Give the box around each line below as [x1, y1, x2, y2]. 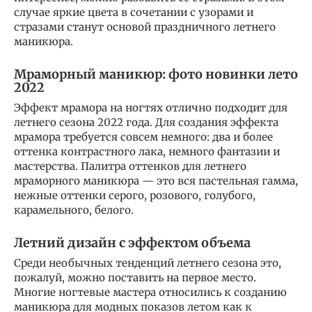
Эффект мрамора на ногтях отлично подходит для [14, 100, 288, 114]
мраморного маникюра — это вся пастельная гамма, [14, 173, 298, 187]
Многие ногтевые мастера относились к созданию [14, 285, 287, 299]
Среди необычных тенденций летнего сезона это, [14, 256, 281, 270]
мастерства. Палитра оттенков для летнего [14, 159, 247, 173]
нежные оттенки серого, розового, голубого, [14, 188, 256, 202]
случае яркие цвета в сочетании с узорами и [14, 5, 253, 19]
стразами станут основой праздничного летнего [14, 19, 276, 33]
